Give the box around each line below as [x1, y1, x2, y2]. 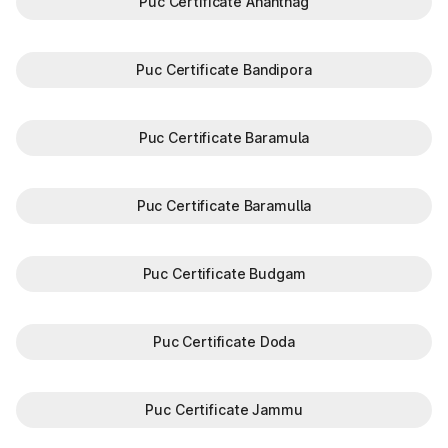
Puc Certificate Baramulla [136, 197, 312, 215]
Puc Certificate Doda [152, 333, 296, 351]
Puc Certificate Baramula [138, 129, 310, 147]
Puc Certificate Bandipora [136, 61, 312, 79]
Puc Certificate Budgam [142, 265, 306, 283]
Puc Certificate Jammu [145, 401, 303, 419]
